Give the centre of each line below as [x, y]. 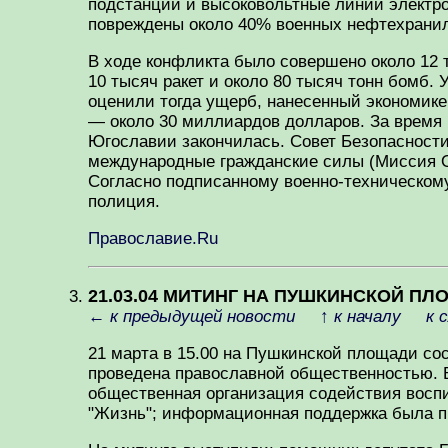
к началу [367, 316]
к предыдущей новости [202, 316]
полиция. [124, 201]
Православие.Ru [153, 238]
